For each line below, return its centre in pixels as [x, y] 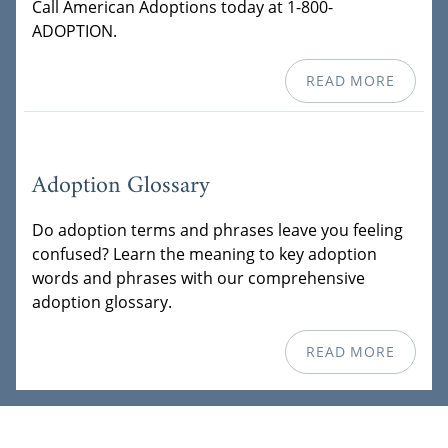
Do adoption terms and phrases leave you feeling [217, 229]
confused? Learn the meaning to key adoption [204, 253]
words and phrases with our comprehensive [198, 277]
